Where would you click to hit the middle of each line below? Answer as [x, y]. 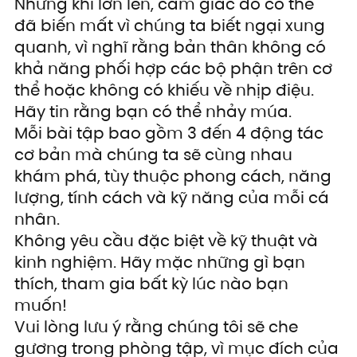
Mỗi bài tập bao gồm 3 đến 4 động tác [171, 133]
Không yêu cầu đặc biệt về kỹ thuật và [168, 241]
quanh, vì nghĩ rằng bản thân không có [172, 47]
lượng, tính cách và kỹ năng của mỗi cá [174, 198]
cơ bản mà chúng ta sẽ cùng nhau [155, 155]
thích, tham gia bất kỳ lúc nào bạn [153, 284]
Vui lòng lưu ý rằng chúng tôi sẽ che [158, 327]
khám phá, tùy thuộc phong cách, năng [175, 177]
